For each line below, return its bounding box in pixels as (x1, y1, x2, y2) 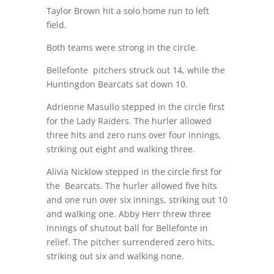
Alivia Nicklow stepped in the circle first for (46, 166, 222, 178)
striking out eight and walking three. (46, 143, 195, 155)
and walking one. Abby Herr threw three (46, 208, 211, 220)
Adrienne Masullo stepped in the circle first (46, 101, 224, 113)
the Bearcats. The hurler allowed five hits (46, 180, 217, 192)
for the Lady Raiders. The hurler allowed (46, 115, 212, 127)
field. (46, 19, 67, 31)
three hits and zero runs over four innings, (46, 129, 221, 141)
